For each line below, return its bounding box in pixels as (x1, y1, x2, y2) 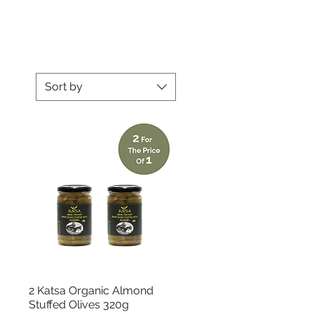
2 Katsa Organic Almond (28, 283, 153, 297)
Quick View (67, 282, 134, 297)
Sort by (45, 80, 83, 93)
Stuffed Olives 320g (28, 297, 129, 311)
